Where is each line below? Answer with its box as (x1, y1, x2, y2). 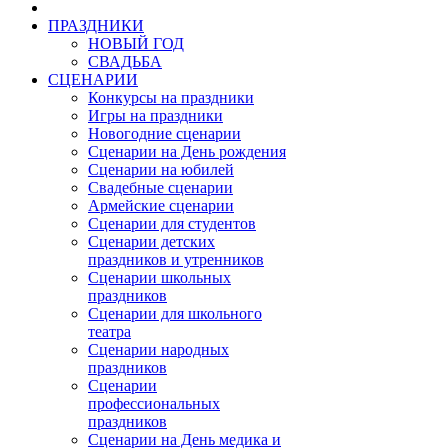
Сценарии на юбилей (88, 160, 234, 178)
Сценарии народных (88, 340, 229, 358)
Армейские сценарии (88, 196, 234, 214)
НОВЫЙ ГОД (88, 34, 184, 52)
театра (88, 322, 131, 340)
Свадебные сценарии (88, 178, 233, 196)
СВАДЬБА (88, 52, 162, 70)
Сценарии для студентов (88, 214, 256, 232)
